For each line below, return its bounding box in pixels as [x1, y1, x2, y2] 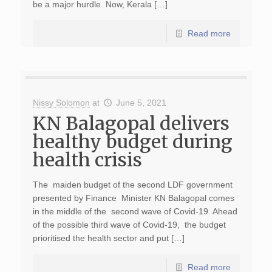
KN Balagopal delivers [32, 112, 229, 135]
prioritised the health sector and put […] [32, 233, 185, 243]
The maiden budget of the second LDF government [32, 180, 233, 189]
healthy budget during [32, 130, 233, 153]
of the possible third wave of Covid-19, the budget [32, 220, 226, 229]
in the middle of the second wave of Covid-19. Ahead [32, 206, 237, 216]
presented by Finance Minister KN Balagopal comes [32, 193, 234, 203]
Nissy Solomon [32, 98, 90, 107]
